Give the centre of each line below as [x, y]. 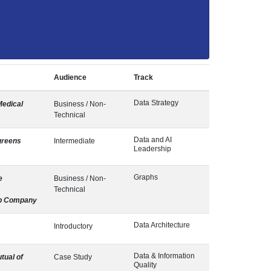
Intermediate [74, 141]
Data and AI [153, 140]
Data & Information [164, 256]
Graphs [146, 177]
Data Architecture [162, 225]
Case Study [73, 257]
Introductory [73, 226]
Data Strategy [156, 103]
